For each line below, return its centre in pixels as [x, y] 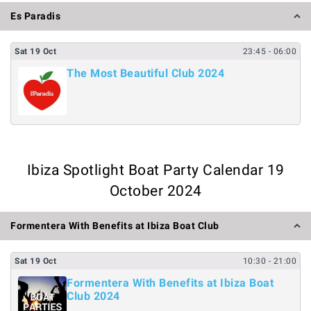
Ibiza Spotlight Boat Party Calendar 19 [155, 170]
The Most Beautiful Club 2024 [145, 73]
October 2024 [155, 191]
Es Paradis [35, 16]
